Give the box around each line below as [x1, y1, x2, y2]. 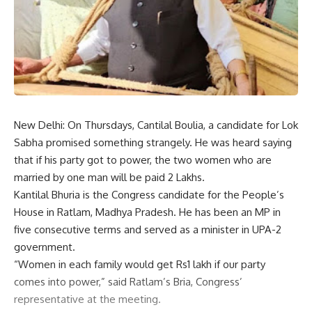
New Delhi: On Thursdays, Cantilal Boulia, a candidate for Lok [14, 118, 298, 132]
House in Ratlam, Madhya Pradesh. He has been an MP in [14, 205, 281, 219]
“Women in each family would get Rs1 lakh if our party [14, 258, 265, 272]
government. [14, 240, 75, 254]
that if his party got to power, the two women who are [14, 153, 272, 167]
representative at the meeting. [14, 292, 161, 306]
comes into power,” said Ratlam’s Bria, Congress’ [14, 275, 242, 289]
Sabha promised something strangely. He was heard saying [14, 136, 292, 150]
